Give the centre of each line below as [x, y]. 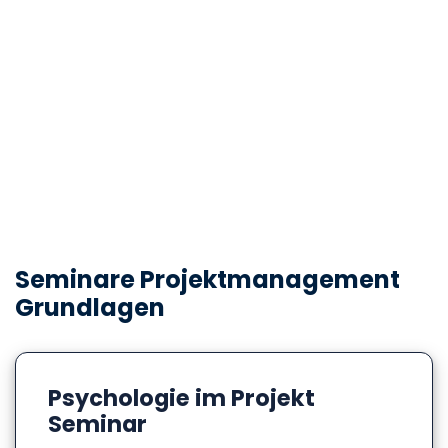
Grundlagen [90, 308]
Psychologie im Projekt [181, 398]
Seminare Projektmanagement [207, 280]
